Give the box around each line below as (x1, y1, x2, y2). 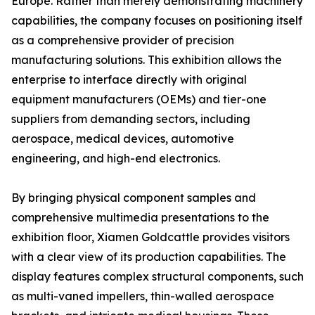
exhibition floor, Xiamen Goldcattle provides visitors (11, 230, 290, 244)
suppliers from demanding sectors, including (11, 112, 250, 126)
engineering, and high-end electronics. (11, 151, 220, 165)
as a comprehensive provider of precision (11, 33, 234, 47)
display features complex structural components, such (11, 269, 304, 283)
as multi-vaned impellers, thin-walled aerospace (11, 289, 274, 303)
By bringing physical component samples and (11, 191, 256, 205)
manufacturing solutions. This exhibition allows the (11, 53, 282, 67)
